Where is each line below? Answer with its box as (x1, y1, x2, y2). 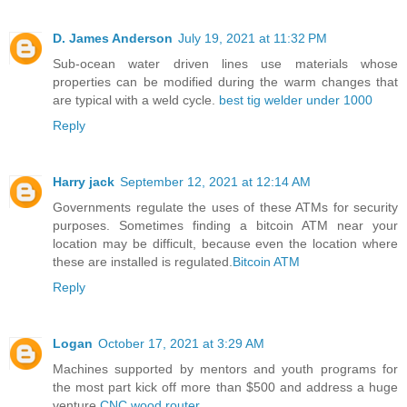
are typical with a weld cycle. (53, 93, 219, 108)
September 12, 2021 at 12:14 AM (120, 174, 311, 190)
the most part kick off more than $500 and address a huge (53, 380, 398, 395)
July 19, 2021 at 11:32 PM (178, 31, 327, 46)
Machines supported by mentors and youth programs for (53, 362, 398, 377)
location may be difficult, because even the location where (53, 236, 398, 252)
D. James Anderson (53, 31, 173, 46)
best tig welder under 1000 (219, 93, 372, 108)
